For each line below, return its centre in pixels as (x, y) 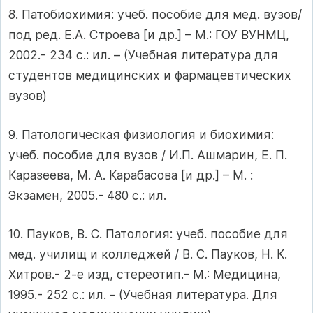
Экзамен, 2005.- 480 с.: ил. (87, 195)
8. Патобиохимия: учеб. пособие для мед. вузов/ (155, 15)
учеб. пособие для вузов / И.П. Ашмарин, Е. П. (148, 154)
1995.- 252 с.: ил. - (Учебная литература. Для (143, 295)
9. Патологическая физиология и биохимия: (141, 134)
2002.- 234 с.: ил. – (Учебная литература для (143, 55)
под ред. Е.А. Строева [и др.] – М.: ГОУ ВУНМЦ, (149, 35)
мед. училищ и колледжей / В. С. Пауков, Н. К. (148, 254)
